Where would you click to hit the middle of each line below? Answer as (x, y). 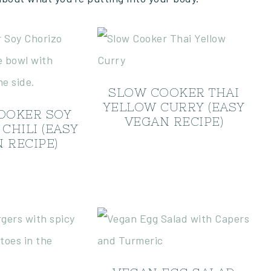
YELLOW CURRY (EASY (174, 107)
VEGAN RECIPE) (174, 121)
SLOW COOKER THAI (174, 92)
